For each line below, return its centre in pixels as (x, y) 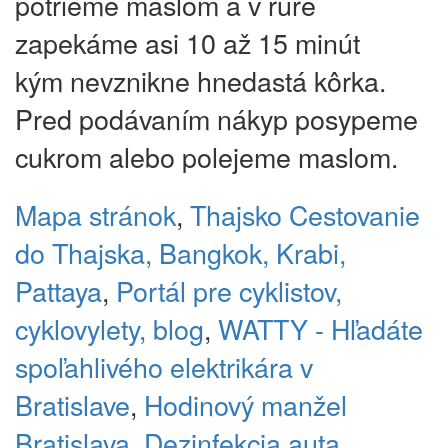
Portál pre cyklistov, (229, 291)
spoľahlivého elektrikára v (164, 367)
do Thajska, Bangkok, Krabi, (180, 253)
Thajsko (236, 215)
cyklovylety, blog (109, 329)
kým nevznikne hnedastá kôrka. (200, 81)
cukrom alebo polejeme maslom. (206, 157)
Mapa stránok (95, 215)
